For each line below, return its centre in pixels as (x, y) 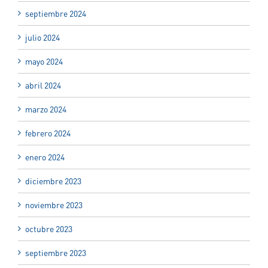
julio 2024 (42, 37)
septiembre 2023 (56, 252)
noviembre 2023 (54, 205)
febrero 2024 (48, 133)
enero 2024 (45, 157)
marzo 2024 (46, 109)
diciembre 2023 (53, 181)
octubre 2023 (49, 229)
